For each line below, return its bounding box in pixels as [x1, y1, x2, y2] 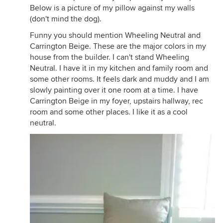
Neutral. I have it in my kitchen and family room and [30, 63, 208, 74]
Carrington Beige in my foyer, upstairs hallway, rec [30, 96, 203, 107]
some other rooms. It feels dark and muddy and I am [30, 74, 209, 85]
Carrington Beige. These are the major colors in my [30, 41, 206, 52]
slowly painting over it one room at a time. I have [30, 85, 198, 96]
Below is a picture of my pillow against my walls [30, 3, 195, 13]
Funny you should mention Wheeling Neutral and [30, 30, 201, 41]
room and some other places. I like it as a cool [30, 107, 188, 117]
